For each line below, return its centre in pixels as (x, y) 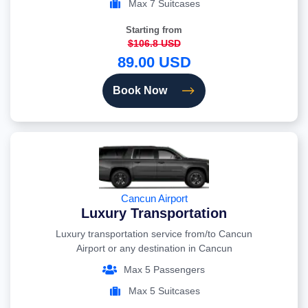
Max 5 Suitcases (164, 291)
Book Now (140, 91)
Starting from (154, 30)
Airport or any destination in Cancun (154, 249)
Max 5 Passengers (164, 270)
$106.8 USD (154, 44)
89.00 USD (154, 63)
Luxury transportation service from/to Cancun (154, 234)
